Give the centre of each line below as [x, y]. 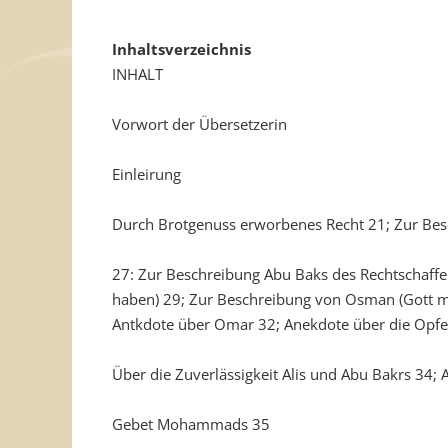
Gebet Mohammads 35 [191, 424]
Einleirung [146, 174]
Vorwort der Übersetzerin [199, 124]
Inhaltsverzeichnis [181, 49]
